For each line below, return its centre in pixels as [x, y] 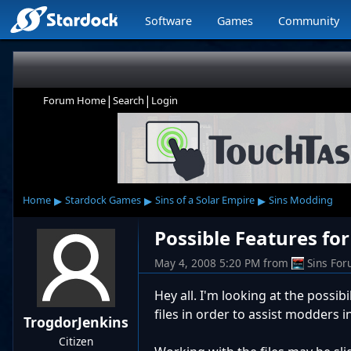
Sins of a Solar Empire [204, 200]
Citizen [76, 341]
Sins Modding [300, 200]
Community [309, 21]
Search [128, 100]
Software [169, 21]
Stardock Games [103, 200]
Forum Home [74, 100]
